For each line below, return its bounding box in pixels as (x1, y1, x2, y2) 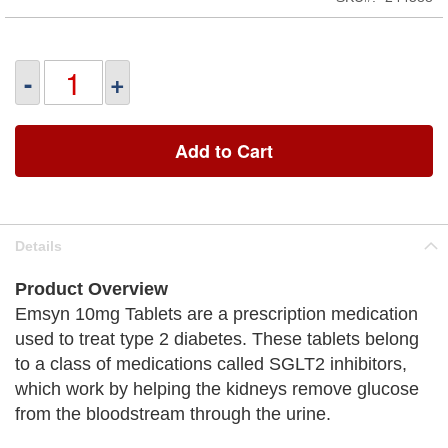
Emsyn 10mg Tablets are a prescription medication (15, 304, 418, 324)
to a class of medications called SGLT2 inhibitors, (15, 354, 407, 374)
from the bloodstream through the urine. (15, 404, 331, 424)
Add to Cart (175, 138, 273, 164)
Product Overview (15, 279, 168, 299)
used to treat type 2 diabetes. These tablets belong (15, 329, 419, 349)
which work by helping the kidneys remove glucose (15, 379, 419, 399)
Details (15, 238, 62, 254)
